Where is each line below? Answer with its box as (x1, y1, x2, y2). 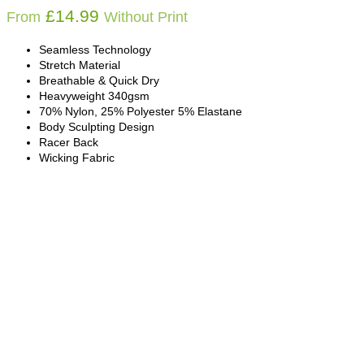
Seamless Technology (39, 43, 151, 57)
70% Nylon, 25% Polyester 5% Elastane (39, 105, 242, 119)
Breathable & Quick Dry (39, 74, 159, 88)
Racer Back (39, 136, 98, 149)
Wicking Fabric (39, 151, 115, 165)
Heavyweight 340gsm (39, 89, 149, 103)
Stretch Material (39, 58, 120, 72)
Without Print (104, 9, 188, 26)
